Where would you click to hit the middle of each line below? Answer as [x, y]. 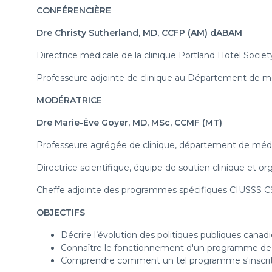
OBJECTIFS [62, 212]
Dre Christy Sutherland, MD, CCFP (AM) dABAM [139, 33]
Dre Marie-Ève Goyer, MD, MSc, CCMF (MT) [129, 123]
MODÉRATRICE [69, 100]
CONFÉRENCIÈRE [74, 10]
